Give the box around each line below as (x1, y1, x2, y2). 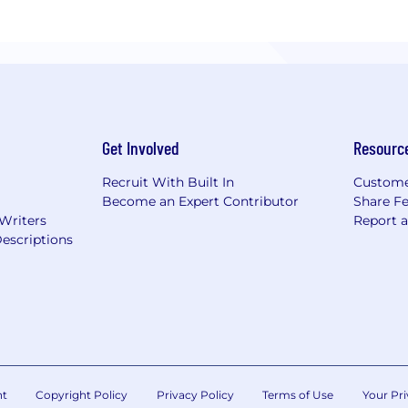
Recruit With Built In (102, 174, 234, 191)
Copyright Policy (36, 388, 127, 403)
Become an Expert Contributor (102, 193, 299, 210)
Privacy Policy (156, 388, 234, 403)
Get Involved (102, 137, 179, 159)
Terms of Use (262, 388, 333, 403)
